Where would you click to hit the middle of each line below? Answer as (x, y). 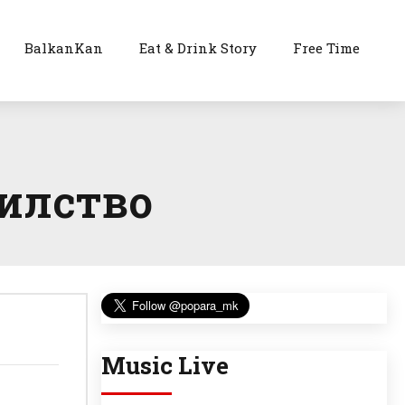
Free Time (327, 48)
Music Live (165, 366)
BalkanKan (64, 48)
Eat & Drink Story (198, 48)
